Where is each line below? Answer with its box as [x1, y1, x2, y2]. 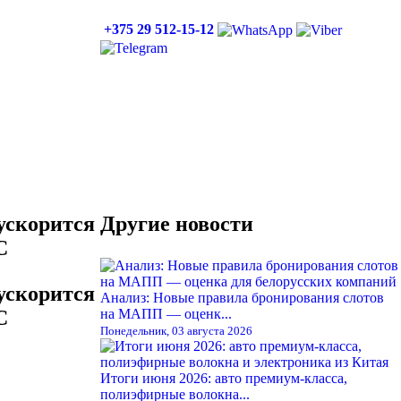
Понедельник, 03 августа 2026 [100, 323, 252, 337]
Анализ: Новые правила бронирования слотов [100, 289, 384, 305]
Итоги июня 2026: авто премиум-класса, [100, 370, 347, 386]
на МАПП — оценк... [100, 305, 232, 321]
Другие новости [100, 211, 253, 235]
